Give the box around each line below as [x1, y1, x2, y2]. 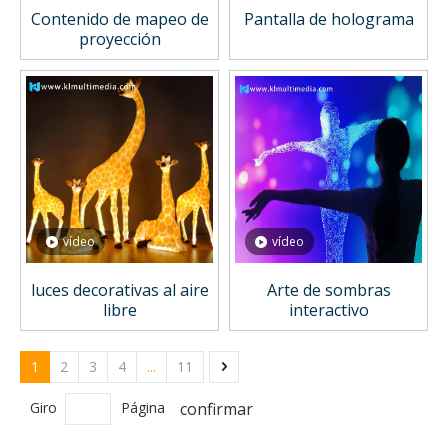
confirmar [179, 397, 253, 420]
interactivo [288, 299, 369, 322]
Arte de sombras [266, 279, 391, 302]
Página [121, 398, 165, 418]
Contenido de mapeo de [30, 8, 209, 31]
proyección [78, 28, 161, 51]
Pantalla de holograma [243, 8, 414, 31]
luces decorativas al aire [30, 279, 209, 302]
